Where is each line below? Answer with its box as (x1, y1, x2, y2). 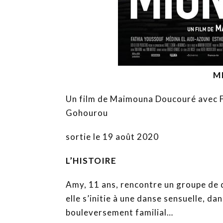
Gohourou (66, 107, 108, 118)
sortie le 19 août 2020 (66, 131, 159, 142)
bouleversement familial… (66, 207, 173, 218)
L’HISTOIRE (66, 155, 116, 166)
